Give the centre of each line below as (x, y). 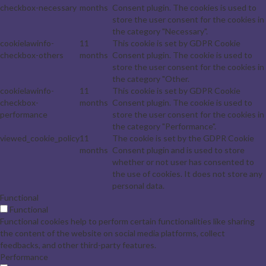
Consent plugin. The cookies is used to (184, 7)
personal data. (138, 185)
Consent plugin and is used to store (178, 150)
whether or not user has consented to (183, 161)
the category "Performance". (164, 126)
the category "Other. (151, 78)
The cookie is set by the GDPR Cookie (183, 138)
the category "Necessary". (160, 31)
